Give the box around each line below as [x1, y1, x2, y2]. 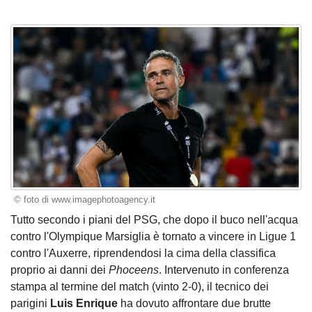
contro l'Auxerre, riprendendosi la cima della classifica [10, 247, 276, 259]
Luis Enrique [50, 297, 118, 309]
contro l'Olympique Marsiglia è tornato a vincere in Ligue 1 [10, 230, 296, 242]
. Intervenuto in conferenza [159, 263, 289, 276]
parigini [10, 297, 50, 309]
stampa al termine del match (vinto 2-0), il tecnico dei [10, 280, 269, 292]
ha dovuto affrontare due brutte [118, 297, 271, 309]
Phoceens [109, 263, 159, 276]
